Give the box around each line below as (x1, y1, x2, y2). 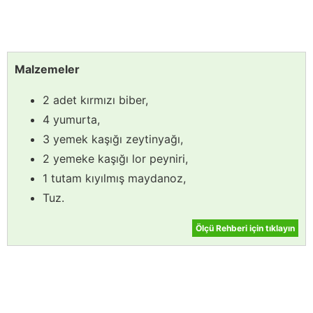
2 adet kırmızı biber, (43, 92, 148, 107)
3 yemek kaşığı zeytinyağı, (43, 131, 183, 146)
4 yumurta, (43, 112, 100, 126)
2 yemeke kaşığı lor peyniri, (43, 151, 188, 166)
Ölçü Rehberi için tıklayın (196, 222, 295, 233)
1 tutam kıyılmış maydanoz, (43, 170, 186, 185)
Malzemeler (15, 61, 80, 76)
